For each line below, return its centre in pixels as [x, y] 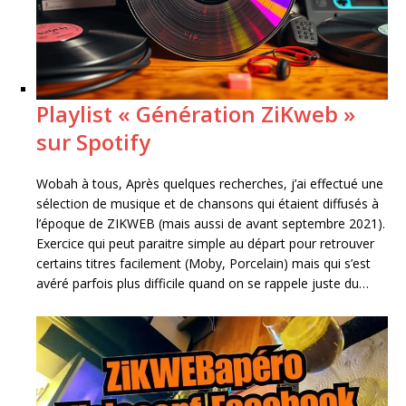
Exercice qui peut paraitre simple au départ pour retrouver [205, 244]
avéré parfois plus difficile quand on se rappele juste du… [203, 284]
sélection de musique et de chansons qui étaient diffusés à [208, 204]
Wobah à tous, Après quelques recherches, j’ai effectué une [210, 184]
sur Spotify [93, 142]
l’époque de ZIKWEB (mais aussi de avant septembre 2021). [211, 224]
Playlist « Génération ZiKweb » [196, 114]
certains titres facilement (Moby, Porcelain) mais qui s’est [203, 264]
